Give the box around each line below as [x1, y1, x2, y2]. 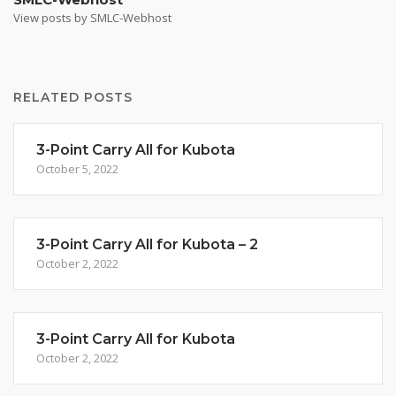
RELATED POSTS [13, 89, 133, 105]
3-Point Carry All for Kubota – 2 [36, 236, 258, 253]
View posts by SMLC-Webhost [13, 10, 171, 26]
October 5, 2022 [36, 161, 118, 177]
